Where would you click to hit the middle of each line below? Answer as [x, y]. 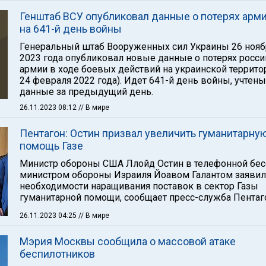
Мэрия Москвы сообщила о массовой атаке [128, 241]
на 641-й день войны [71, 29]
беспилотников [57, 254]
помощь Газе [51, 146]
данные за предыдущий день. [86, 92]
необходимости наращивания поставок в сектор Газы [139, 186]
